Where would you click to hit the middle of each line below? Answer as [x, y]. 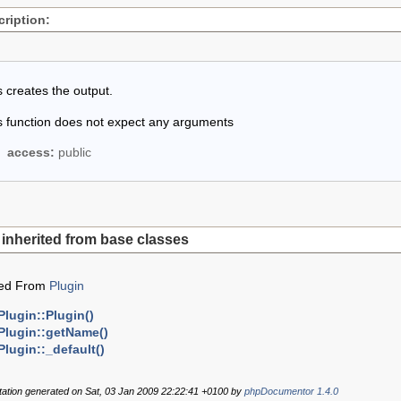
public [73, 153]
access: [30, 153]
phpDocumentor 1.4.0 [291, 391]
